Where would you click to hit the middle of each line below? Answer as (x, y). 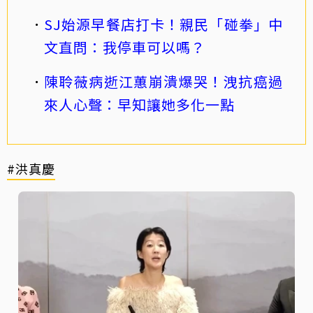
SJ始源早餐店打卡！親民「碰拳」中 (163, 24)
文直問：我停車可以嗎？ (125, 48)
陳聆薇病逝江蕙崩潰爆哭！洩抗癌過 (163, 82)
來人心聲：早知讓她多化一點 (139, 105)
